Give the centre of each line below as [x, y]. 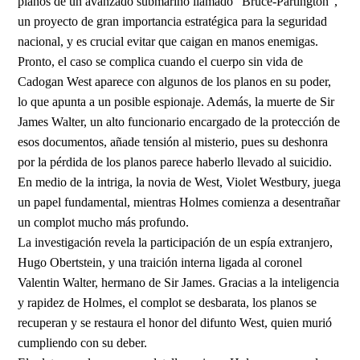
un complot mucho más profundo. [104, 222]
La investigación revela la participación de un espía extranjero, [176, 242]
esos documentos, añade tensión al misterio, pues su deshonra [173, 141]
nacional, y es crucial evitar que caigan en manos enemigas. [168, 41]
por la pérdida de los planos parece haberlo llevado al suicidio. [175, 162]
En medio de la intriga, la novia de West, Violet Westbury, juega [180, 182]
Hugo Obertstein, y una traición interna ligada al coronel [160, 262]
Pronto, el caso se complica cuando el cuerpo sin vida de [161, 61]
